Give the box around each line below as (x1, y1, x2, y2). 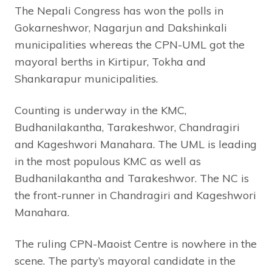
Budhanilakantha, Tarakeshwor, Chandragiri (15, 120, 240, 134)
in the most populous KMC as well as (15, 154, 201, 168)
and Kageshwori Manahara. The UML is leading (15, 137, 257, 151)
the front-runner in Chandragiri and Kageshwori (15, 188, 256, 202)
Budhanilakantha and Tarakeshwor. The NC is (15, 171, 249, 185)
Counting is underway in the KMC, (15, 103, 186, 117)
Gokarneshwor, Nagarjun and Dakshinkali (15, 20, 227, 35)
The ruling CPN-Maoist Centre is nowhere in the (15, 236, 257, 251)
